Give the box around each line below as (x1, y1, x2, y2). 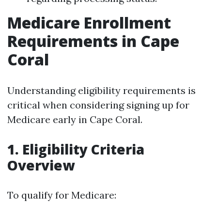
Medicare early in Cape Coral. (7, 113, 142, 125)
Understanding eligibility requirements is (7, 84, 196, 96)
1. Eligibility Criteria (7, 140, 144, 158)
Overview (7, 156, 75, 174)
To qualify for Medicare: (7, 189, 116, 201)
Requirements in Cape (7, 31, 179, 51)
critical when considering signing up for (7, 99, 189, 111)
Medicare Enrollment (7, 12, 171, 33)
